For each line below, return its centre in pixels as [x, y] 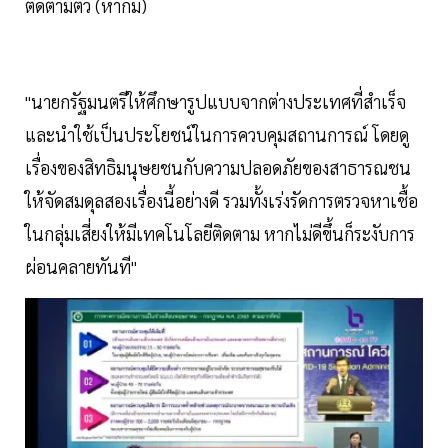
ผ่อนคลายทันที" [81, 266]
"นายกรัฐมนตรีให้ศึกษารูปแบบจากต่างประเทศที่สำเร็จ [215, 101]
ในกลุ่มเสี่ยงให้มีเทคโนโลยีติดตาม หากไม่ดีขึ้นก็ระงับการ [220, 233]
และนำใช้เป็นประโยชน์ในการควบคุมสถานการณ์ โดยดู [217, 134]
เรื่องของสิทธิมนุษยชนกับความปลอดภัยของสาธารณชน [218, 167]
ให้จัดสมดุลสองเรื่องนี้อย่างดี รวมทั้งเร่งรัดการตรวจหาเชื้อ [221, 200]
